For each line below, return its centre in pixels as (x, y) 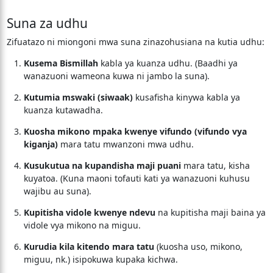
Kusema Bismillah (61, 63)
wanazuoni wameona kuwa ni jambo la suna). (116, 76)
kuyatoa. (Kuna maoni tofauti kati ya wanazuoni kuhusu (136, 178)
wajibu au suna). (57, 191)
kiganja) (41, 144)
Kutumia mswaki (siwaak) (78, 97)
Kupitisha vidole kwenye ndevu (89, 212)
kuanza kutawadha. (63, 110)
